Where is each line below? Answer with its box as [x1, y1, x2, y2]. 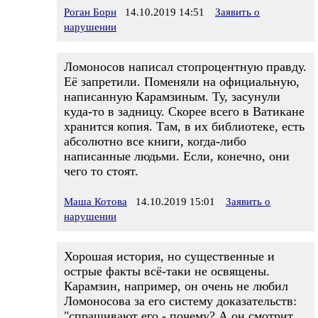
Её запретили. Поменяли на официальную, [64, 75, 300, 89]
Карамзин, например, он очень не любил [64, 279, 288, 293]
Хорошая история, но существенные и [64, 249, 275, 263]
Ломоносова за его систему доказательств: [64, 294, 297, 308]
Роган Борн [64, 6, 116, 18]
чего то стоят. [64, 164, 138, 178]
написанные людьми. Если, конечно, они [64, 149, 290, 163]
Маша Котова [64, 196, 127, 207]
